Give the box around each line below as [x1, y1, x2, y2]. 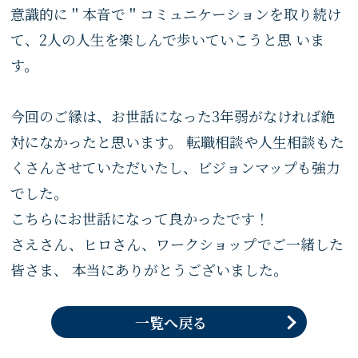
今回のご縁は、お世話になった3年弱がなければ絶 [10, 105, 336, 126]
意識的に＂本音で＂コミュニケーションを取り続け [10, 3, 342, 24]
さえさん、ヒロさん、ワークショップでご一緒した [10, 233, 344, 254]
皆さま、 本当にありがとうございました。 [10, 259, 288, 280]
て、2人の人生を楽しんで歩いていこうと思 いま [10, 29, 325, 50]
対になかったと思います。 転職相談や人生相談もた [10, 131, 345, 152]
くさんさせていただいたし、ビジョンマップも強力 [10, 157, 341, 177]
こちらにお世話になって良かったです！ [10, 208, 270, 229]
